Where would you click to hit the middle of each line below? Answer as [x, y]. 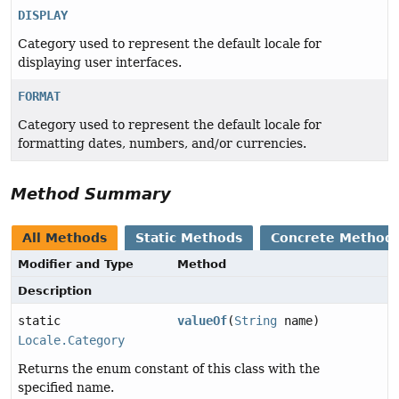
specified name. [66, 388]
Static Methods [189, 238]
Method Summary [91, 194]
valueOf [203, 321]
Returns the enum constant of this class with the [169, 369]
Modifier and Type [76, 265]
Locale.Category [71, 341]
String [256, 321]
